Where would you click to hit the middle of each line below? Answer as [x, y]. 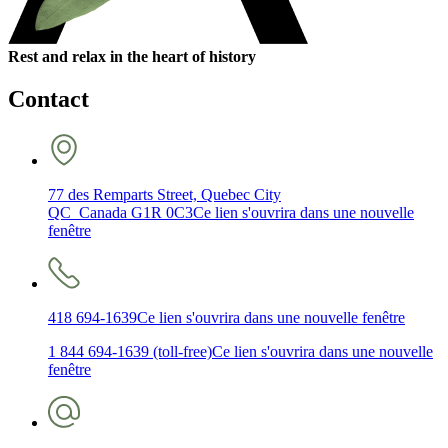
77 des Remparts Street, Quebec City [164, 194]
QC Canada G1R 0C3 [120, 212]
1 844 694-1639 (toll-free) [130, 351]
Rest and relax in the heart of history [132, 56]
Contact [48, 98]
